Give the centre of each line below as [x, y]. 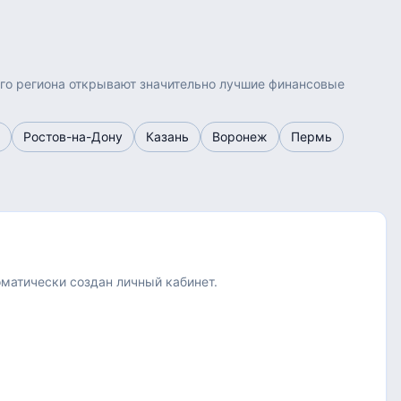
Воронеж [240, 137]
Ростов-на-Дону [73, 137]
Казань [167, 137]
